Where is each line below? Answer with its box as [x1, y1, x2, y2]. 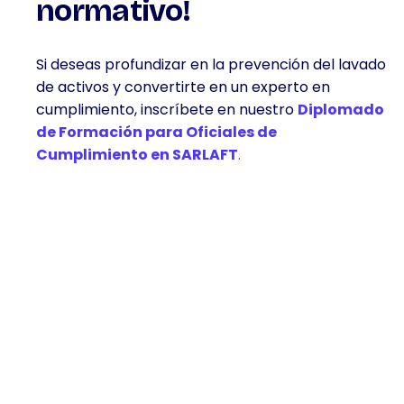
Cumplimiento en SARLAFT [36, 144, 238, 165]
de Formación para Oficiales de [36, 122, 277, 142]
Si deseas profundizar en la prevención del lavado [36, 54, 386, 75]
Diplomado [298, 99, 384, 120]
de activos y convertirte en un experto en [36, 77, 330, 97]
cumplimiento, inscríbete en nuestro [36, 99, 298, 120]
